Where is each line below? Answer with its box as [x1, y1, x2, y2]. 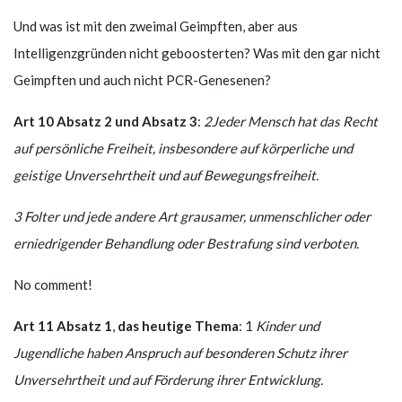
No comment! [13, 275, 92, 293]
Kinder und [256, 317, 319, 334]
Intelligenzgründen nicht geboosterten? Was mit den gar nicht [13, 44, 380, 61]
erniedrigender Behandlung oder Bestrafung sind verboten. [13, 234, 359, 251]
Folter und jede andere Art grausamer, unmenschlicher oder [24, 207, 371, 224]
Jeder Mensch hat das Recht [212, 112, 378, 129]
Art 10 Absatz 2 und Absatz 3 [13, 112, 197, 129]
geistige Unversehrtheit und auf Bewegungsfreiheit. [13, 166, 319, 183]
